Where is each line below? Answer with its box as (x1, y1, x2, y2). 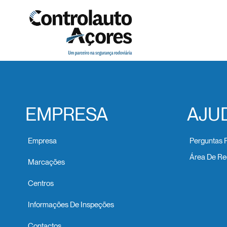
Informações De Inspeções (28, 200, 114, 209)
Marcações (28, 157, 65, 167)
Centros (28, 178, 54, 188)
